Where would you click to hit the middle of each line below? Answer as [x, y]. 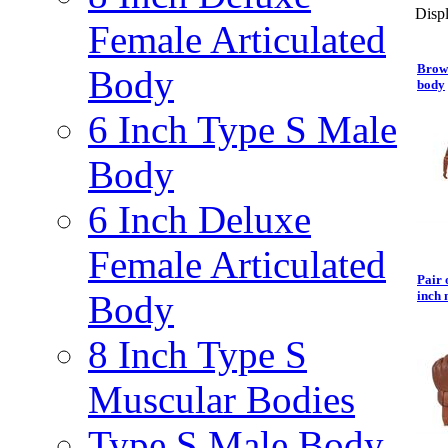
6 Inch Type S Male [242, 129]
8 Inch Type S [197, 354]
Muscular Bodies [221, 399]
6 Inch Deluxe [199, 219]
